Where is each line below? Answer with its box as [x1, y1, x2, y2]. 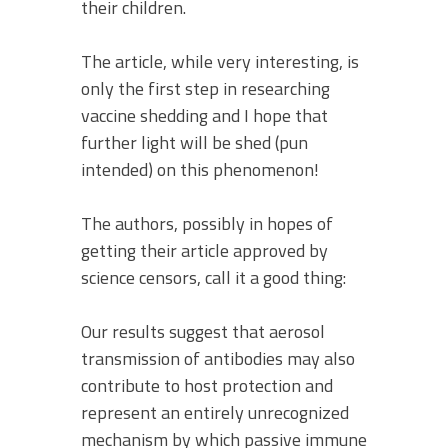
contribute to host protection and [81, 372, 333, 399]
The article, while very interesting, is [81, 48, 359, 75]
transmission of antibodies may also [81, 345, 355, 372]
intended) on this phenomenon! [81, 156, 319, 183]
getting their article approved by [81, 237, 328, 264]
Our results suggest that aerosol [81, 318, 325, 345]
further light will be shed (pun [81, 129, 308, 156]
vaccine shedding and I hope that [81, 102, 328, 129]
